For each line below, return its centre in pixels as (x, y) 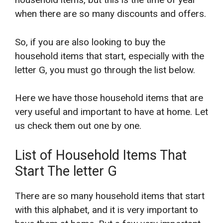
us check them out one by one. (78, 126)
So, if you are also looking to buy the (90, 42)
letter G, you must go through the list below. (105, 70)
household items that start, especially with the (110, 56)
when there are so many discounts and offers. (111, 14)
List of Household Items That (101, 155)
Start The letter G (66, 171)
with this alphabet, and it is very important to (107, 210)
